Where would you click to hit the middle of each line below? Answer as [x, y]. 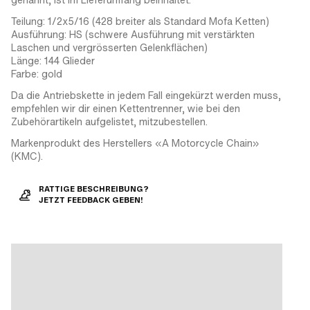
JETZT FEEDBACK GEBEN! [91, 200]
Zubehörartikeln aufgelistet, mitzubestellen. [109, 121]
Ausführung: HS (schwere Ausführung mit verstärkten [133, 34]
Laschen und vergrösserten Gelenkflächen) [109, 47]
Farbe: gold [37, 74]
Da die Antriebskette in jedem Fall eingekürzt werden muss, [146, 95]
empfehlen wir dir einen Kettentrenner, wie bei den [126, 108]
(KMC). [27, 156]
